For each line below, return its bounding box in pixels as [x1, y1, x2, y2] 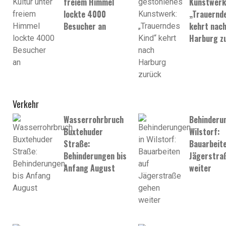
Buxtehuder [64, 125, 103, 138]
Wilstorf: [189, 125, 220, 138]
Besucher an [64, 20, 106, 33]
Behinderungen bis [64, 149, 127, 162]
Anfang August [64, 161, 115, 174]
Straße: [64, 137, 90, 150]
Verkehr [13, 97, 39, 110]
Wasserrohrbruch [64, 113, 124, 126]
